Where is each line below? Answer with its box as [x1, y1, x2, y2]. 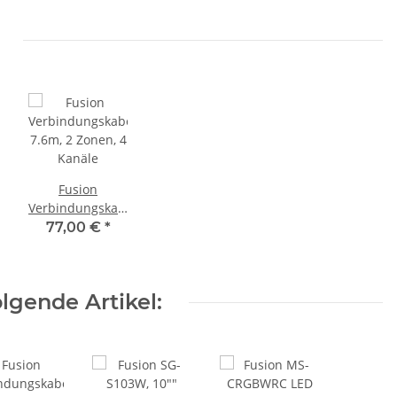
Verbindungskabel [28, 199, 136, 217]
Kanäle [58, 237, 98, 254]
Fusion [58, 181, 97, 198]
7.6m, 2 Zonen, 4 [29, 218, 127, 236]
